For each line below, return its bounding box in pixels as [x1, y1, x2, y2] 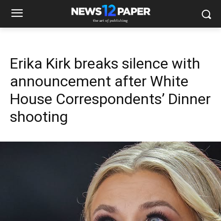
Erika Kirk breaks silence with [10, 55, 200, 72]
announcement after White [10, 73, 188, 90]
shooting [10, 108, 68, 125]
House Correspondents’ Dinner [10, 90, 211, 108]
